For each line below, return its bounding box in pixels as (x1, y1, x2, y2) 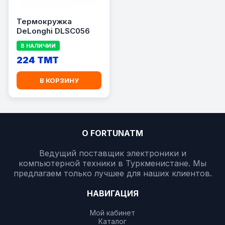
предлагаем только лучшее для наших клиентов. (13, 168, 212, 178)
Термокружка (17, 17, 72, 26)
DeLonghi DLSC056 (17, 26, 90, 36)
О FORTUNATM (82, 128, 143, 138)
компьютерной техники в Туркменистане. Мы (19, 158, 206, 168)
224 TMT (17, 55, 59, 65)
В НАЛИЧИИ (21, 42, 56, 49)
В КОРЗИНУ (39, 76, 79, 84)
